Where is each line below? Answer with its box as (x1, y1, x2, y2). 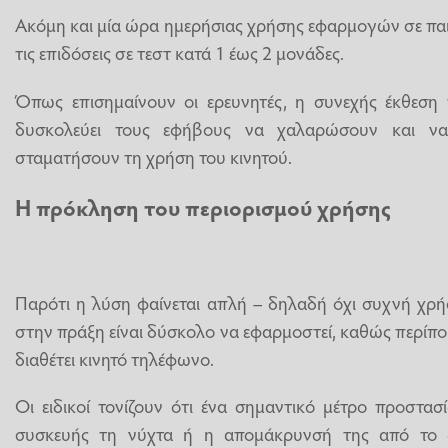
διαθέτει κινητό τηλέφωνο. (15, 344, 214, 371)
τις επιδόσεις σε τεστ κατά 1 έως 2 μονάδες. (15, 39, 344, 66)
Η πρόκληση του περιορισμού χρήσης (15, 192, 391, 222)
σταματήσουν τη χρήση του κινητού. (15, 142, 292, 169)
